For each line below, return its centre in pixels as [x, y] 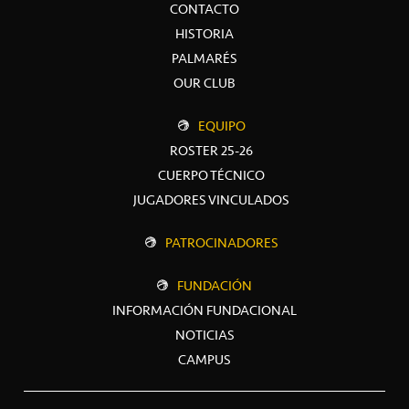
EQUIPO [221, 126]
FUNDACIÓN [215, 285]
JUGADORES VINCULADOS [211, 199]
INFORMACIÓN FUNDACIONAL [204, 310]
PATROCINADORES [221, 242]
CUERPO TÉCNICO [211, 175]
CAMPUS [204, 359]
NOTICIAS [204, 335]
